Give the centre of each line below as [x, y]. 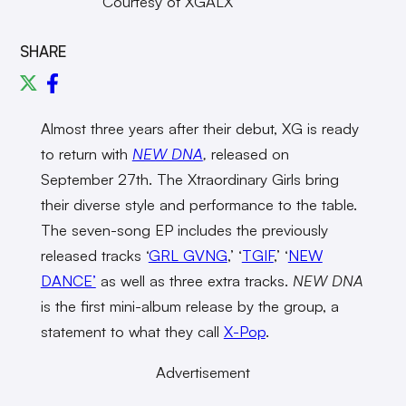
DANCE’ [68, 281]
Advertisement [203, 372]
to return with [86, 154]
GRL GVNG [188, 256]
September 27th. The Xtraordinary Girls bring [189, 179]
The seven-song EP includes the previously [184, 230]
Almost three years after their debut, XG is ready [199, 129]
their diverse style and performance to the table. [198, 205]
